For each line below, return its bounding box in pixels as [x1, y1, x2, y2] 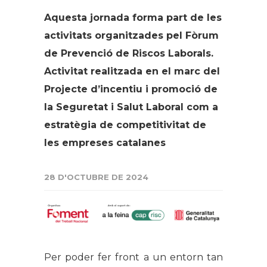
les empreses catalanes [44, 136, 166, 148]
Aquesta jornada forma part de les [44, 11, 222, 23]
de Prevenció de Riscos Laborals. [44, 47, 213, 59]
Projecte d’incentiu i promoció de [44, 83, 218, 95]
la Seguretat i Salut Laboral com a [44, 101, 218, 113]
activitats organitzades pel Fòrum [44, 29, 219, 41]
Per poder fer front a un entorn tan [44, 252, 223, 263]
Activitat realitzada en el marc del [44, 65, 220, 77]
